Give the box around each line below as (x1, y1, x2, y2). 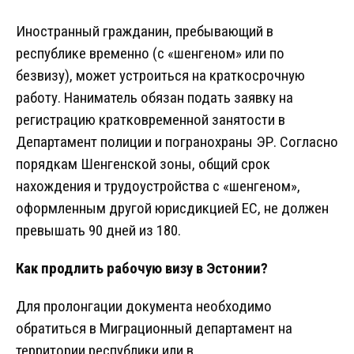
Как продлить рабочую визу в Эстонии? (16, 259, 268, 278)
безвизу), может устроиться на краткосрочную (16, 66, 305, 85)
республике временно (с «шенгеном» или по (16, 44, 284, 63)
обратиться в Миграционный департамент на (16, 319, 292, 338)
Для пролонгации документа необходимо (16, 297, 272, 316)
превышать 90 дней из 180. (16, 221, 181, 240)
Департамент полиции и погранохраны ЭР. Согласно (16, 133, 338, 152)
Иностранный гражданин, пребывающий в (16, 22, 273, 41)
